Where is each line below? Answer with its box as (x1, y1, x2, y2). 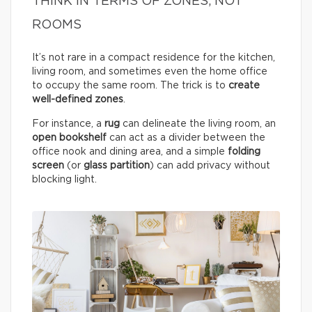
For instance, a (32, 118, 104, 129)
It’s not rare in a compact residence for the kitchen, (32, 52, 275, 63)
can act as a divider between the (107, 132, 265, 143)
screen (32, 160, 64, 171)
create (228, 80, 260, 91)
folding (228, 146, 260, 157)
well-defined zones (32, 94, 123, 104)
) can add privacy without (150, 160, 270, 171)
